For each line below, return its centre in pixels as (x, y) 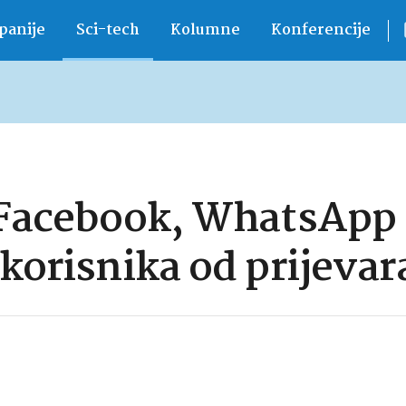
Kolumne (205, 30)
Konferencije (320, 30)
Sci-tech (107, 30)
